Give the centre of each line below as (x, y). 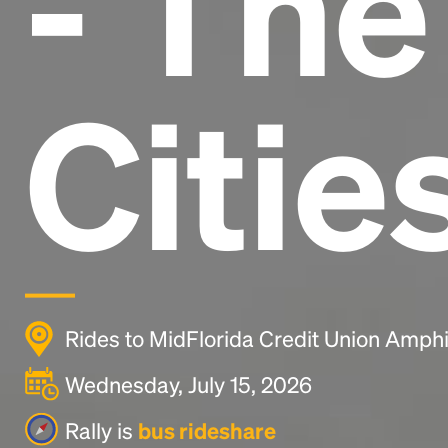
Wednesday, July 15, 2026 (188, 383)
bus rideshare (207, 429)
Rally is (101, 429)
